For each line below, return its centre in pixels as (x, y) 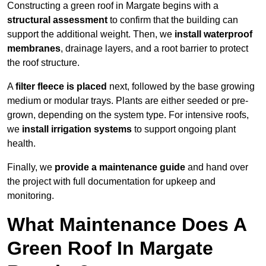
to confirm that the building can (173, 20)
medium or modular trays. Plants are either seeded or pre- (128, 101)
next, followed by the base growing (181, 87)
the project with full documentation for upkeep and (111, 182)
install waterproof (213, 34)
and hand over (217, 167)
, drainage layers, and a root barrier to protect (154, 49)
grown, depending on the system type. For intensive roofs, (128, 115)
